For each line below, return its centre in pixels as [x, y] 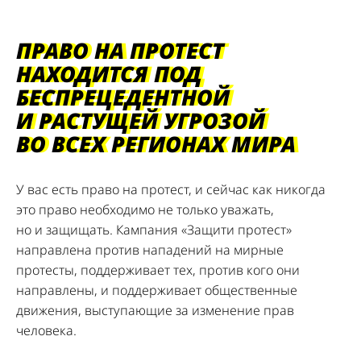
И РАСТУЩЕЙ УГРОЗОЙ [141, 120]
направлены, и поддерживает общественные [157, 290]
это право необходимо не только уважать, [145, 210]
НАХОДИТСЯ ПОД [109, 74]
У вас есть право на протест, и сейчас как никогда [171, 189]
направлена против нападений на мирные [150, 250]
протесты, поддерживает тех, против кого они [158, 270]
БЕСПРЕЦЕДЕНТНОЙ [123, 97]
